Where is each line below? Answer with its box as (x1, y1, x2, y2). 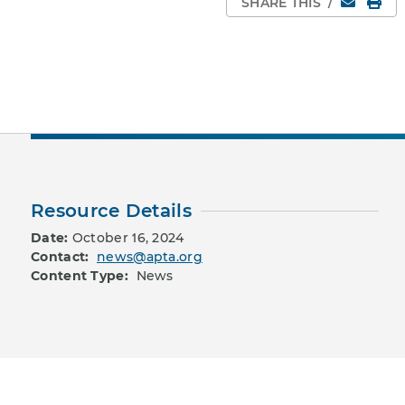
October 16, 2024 (71, 230, 184, 247)
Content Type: (31, 268, 133, 285)
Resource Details (31, 200, 192, 222)
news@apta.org (97, 249, 202, 266)
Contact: (31, 249, 93, 266)
